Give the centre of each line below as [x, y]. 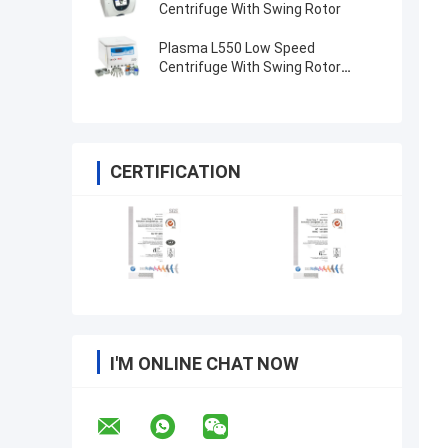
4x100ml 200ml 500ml [229, 86]
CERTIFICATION [175, 172]
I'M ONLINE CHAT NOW [204, 364]
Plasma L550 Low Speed [237, 48]
